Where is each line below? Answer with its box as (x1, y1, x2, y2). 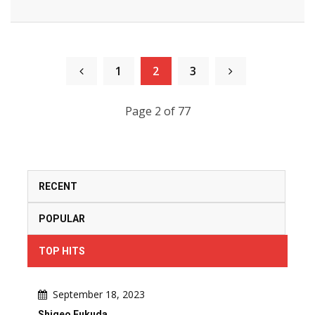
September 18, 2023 (53, 288, 145, 301)
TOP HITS (39, 245, 85, 257)
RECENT (39, 181, 77, 192)
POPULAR (39, 213, 85, 224)
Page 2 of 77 (124, 103, 191, 119)
